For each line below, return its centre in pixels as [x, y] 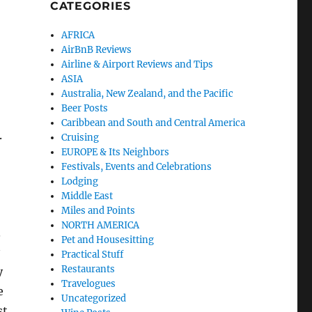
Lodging [80, 182]
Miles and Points [99, 211]
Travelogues [89, 284]
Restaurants [88, 270]
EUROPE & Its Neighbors [116, 153]
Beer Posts [85, 109]
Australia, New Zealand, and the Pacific [148, 94]
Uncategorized [94, 299]
